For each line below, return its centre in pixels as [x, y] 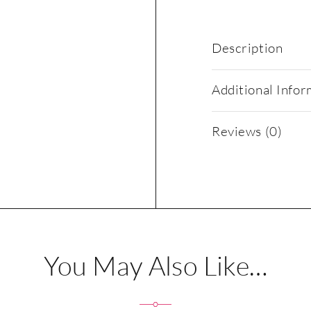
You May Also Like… [155, 265]
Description [247, 48]
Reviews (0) [247, 131]
